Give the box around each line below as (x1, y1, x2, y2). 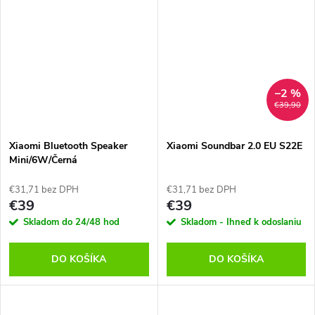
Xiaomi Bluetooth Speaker (9, 139, 127, 153)
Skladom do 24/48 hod (23, 215, 120, 229)
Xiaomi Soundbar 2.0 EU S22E (166, 139, 302, 153)
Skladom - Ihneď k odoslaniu (180, 215, 302, 229)
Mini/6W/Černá (9, 153, 77, 167)
